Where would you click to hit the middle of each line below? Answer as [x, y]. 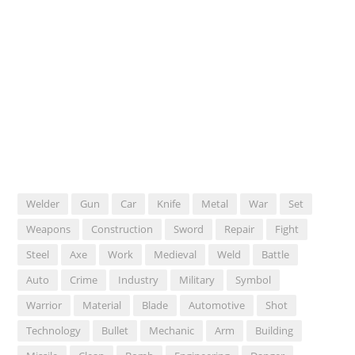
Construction [122, 229]
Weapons [49, 229]
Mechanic [172, 330]
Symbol [254, 279]
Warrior [44, 305]
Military [197, 279]
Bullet [115, 330]
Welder [43, 203]
